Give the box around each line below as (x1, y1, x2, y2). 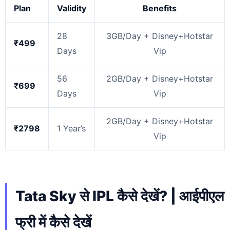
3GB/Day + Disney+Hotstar (106, 30, 213, 41)
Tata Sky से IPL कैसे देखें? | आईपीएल (15, 187, 224, 205)
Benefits (143, 3, 177, 13)
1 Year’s (57, 123, 86, 133)
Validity (57, 3, 86, 13)
